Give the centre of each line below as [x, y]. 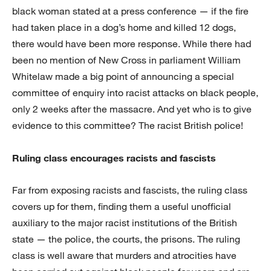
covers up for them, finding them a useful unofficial [122, 207]
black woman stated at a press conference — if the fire [130, 11]
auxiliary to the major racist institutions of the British [125, 223]
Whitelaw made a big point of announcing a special [123, 77]
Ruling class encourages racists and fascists [114, 158]
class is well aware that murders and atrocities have [124, 256]
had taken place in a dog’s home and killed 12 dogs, [124, 28]
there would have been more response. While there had [132, 44]
